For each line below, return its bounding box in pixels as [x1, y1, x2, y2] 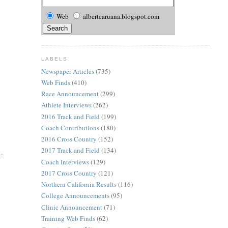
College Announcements [41, 191, 109, 201]
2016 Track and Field [41, 111, 100, 121]
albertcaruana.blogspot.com [82, 11, 159, 21]
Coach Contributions [41, 123, 99, 132]
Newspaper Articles [41, 66, 94, 76]
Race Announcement [41, 89, 99, 99]
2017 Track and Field [41, 146, 100, 155]
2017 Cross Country [41, 168, 97, 178]
